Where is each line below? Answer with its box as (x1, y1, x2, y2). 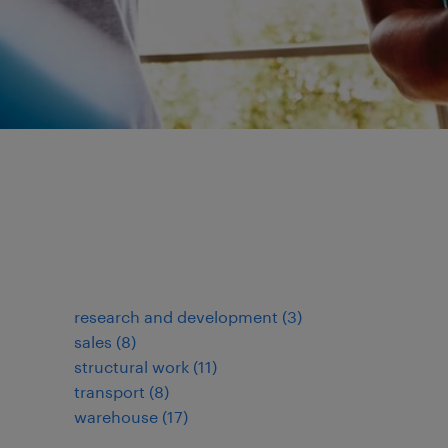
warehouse (74, 407, 158, 426)
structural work (74, 357, 189, 376)
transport (74, 382, 145, 401)
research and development (74, 307, 278, 326)
